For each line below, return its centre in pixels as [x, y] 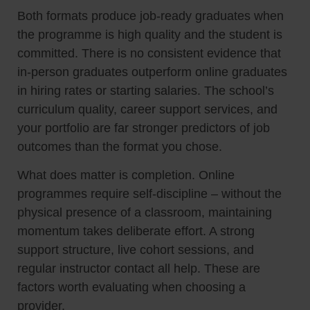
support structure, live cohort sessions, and [136, 250]
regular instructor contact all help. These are [139, 269]
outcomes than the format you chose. [120, 146]
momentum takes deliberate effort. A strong [136, 231]
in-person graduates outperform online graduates [152, 72]
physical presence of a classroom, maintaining [145, 213]
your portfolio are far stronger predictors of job [144, 128]
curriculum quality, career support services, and [147, 109]
